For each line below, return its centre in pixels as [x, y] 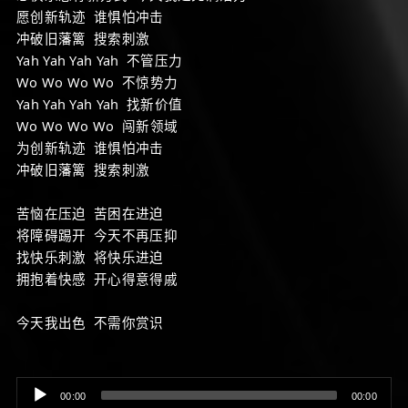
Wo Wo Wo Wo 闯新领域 [97, 126]
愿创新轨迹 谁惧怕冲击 [90, 16]
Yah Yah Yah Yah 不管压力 [100, 60]
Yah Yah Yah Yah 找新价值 [100, 104]
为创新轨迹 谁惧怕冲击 [90, 148]
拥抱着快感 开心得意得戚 [97, 279]
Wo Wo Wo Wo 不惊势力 [97, 82]
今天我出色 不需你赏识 [90, 322]
